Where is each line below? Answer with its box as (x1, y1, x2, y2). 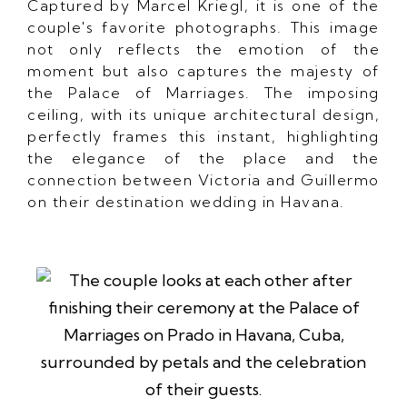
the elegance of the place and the (27, 148, 380, 167)
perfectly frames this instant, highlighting (27, 126, 380, 145)
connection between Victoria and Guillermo (27, 170, 380, 189)
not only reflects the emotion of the (27, 39, 380, 58)
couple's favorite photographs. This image (27, 17, 380, 36)
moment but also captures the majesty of (27, 61, 380, 80)
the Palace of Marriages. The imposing (27, 83, 380, 102)
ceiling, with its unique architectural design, (27, 104, 380, 124)
